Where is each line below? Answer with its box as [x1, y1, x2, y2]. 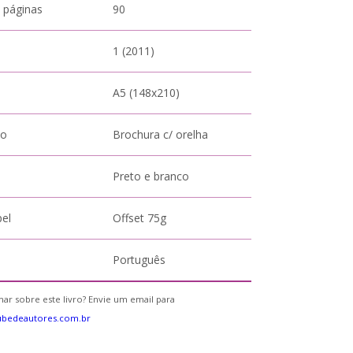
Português [113, 252, 166, 267]
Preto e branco [113, 169, 190, 184]
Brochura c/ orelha [113, 127, 209, 142]
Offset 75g [113, 210, 167, 225]
